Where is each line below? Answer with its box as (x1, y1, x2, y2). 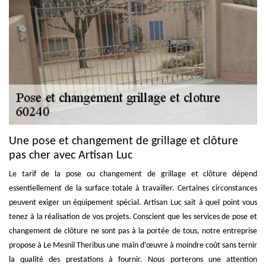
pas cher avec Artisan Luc (9, 150, 132, 162)
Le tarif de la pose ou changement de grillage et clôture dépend (9, 170, 257, 179)
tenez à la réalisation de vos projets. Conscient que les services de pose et (9, 213, 257, 222)
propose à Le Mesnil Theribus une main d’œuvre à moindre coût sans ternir (9, 241, 257, 251)
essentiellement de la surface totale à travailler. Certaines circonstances (9, 184, 257, 194)
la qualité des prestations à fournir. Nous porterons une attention (9, 255, 257, 265)
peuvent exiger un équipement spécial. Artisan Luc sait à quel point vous (9, 198, 257, 208)
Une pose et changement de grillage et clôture (9, 135, 238, 148)
